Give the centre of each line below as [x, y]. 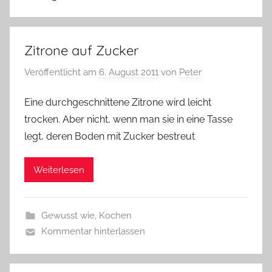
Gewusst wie [68, 216]
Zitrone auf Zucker [81, 51]
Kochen [115, 216]
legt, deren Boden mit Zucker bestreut [110, 137]
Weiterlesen [59, 170]
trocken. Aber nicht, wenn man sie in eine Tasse [128, 120]
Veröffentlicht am [62, 72]
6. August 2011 [129, 72]
